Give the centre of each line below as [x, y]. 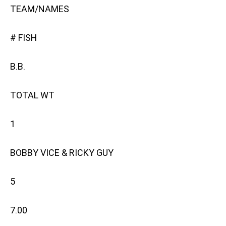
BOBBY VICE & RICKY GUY [62, 153]
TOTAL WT [32, 95]
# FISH [23, 38]
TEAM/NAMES [40, 9]
